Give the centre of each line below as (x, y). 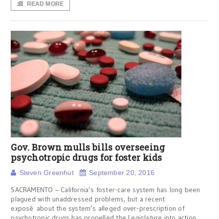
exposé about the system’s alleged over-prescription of (98, 208)
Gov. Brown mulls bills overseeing (88, 147)
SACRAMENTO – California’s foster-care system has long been (106, 190)
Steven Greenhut (46, 173)
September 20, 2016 (122, 173)
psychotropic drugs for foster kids (87, 157)
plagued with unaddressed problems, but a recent (88, 199)
